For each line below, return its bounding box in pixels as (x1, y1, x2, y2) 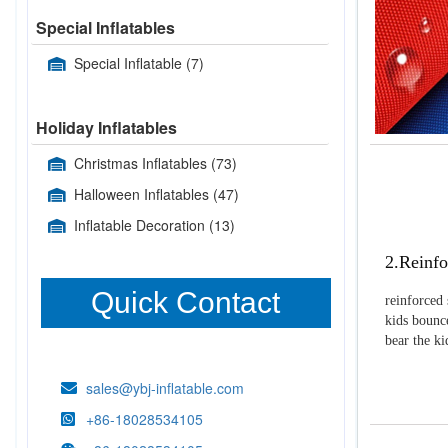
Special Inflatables (36, 16, 175, 39)
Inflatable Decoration (74, 215, 209, 235)
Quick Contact (91, 286, 281, 319)
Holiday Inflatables (36, 116, 177, 139)
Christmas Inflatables (74, 153, 211, 173)
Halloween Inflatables (74, 184, 213, 204)
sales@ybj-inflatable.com (86, 378, 244, 398)
